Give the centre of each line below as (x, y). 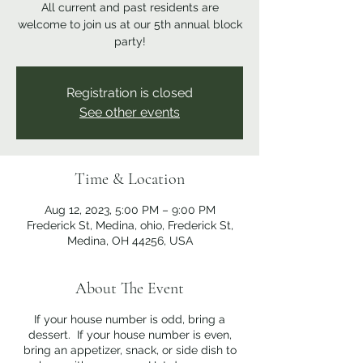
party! (130, 41)
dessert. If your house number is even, (130, 335)
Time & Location (130, 179)
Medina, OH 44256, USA (130, 241)
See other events (130, 112)
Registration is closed (130, 93)
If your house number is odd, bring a (130, 319)
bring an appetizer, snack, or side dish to (130, 350)
